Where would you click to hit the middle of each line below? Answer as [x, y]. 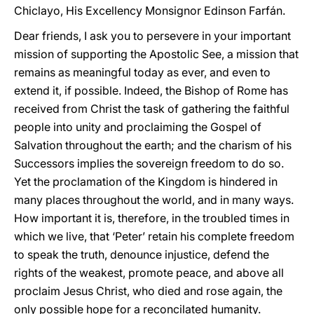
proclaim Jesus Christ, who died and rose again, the [148, 291]
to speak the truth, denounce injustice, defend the [142, 254]
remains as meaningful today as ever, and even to [142, 72]
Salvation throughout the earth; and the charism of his [153, 145]
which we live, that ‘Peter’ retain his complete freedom [154, 236]
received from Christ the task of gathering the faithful [152, 109]
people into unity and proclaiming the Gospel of [138, 127]
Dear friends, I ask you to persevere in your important [152, 36]
